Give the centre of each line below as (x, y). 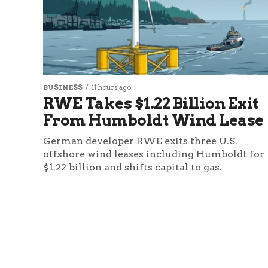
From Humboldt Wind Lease (153, 120)
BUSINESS (63, 88)
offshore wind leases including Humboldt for (154, 154)
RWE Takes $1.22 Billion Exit (151, 103)
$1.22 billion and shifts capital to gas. (133, 167)
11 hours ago (111, 88)
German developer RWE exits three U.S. (140, 141)
